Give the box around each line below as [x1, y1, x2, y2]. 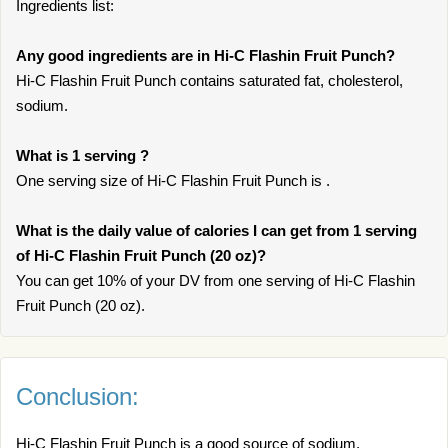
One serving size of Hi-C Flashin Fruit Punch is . [16, 172, 330, 189]
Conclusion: [16, 383, 139, 410]
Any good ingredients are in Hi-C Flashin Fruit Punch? [16, 47, 395, 64]
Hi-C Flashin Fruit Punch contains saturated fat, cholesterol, [16, 72, 403, 89]
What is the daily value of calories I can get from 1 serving [16, 222, 417, 239]
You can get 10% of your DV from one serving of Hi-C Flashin [16, 272, 415, 289]
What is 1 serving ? [16, 147, 149, 164]
